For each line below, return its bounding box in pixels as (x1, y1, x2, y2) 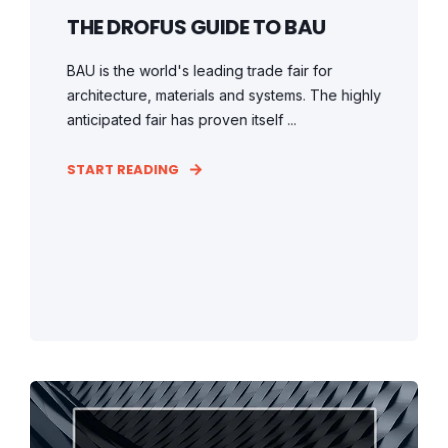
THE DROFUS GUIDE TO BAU (66, 12, 326, 42)
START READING (66, 159, 180, 180)
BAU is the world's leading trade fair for (66, 61, 333, 79)
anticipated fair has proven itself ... (66, 110, 297, 128)
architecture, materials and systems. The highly (66, 86, 382, 104)
